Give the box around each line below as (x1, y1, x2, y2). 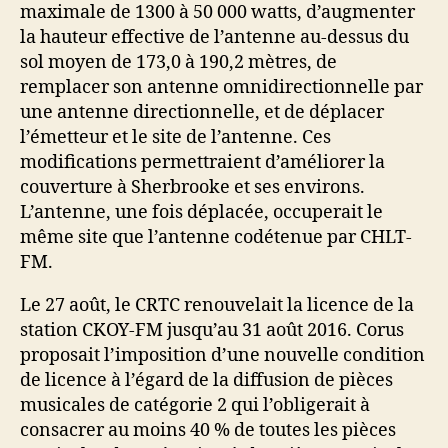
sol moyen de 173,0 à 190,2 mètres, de (20, 50, 337, 74)
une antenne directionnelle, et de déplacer (20, 100, 384, 124)
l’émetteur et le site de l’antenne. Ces (20, 125, 331, 149)
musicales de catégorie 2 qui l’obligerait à (20, 393, 370, 417)
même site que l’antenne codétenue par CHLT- (20, 225, 412, 249)
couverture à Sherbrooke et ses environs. (20, 175, 365, 199)
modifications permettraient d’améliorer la (20, 150, 385, 174)
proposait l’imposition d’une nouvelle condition (20, 343, 425, 367)
